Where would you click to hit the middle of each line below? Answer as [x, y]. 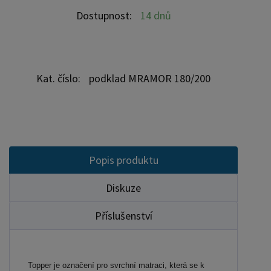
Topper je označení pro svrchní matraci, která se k [116, 265]
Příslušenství [123, 215]
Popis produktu [123, 160]
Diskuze [123, 188]
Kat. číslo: [60, 78]
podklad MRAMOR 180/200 [150, 78]
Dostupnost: [105, 15]
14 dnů [155, 15]
